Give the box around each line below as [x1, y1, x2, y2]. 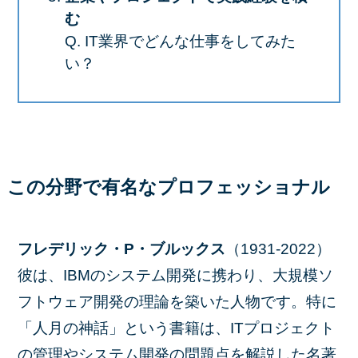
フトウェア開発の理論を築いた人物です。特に [18, 293, 337, 311]
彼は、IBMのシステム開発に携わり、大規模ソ [18, 267, 334, 284]
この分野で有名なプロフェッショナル [6, 177, 330, 197]
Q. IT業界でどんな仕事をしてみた [64, 32, 296, 50]
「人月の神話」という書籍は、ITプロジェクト [18, 320, 336, 337]
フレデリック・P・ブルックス [18, 241, 226, 258]
